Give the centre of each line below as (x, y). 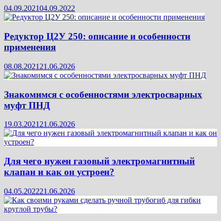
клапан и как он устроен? (59, 172)
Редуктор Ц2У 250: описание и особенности (97, 37)
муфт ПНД (27, 105)
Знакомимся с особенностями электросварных (103, 94)
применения (30, 47)
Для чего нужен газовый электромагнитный (99, 161)
